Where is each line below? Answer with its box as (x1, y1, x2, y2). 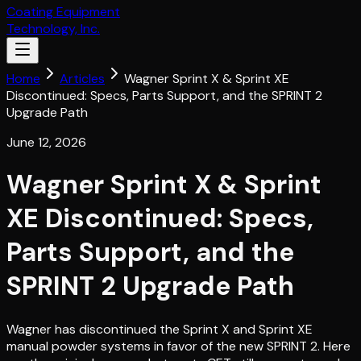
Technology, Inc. (6, 20, 100, 37)
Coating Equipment (6, 3, 120, 20)
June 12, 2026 (6, 134, 86, 151)
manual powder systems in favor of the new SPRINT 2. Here (6, 337, 351, 355)
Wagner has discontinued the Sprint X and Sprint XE (6, 320, 313, 338)
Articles (60, 70, 105, 87)
